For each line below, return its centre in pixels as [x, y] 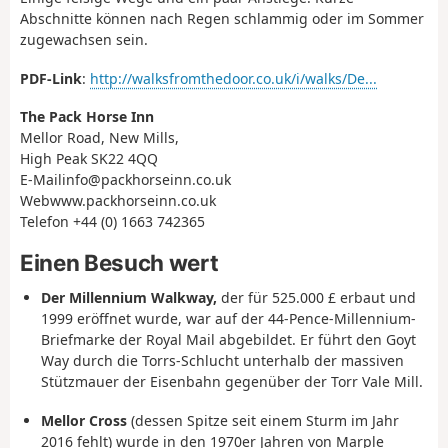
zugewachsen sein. [84, 40]
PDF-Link [51, 78]
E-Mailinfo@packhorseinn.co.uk [125, 180]
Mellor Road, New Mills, [99, 138]
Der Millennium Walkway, [129, 298]
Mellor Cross [84, 420]
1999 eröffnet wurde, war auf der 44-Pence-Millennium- [228, 319]
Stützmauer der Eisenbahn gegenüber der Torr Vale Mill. [232, 382]
